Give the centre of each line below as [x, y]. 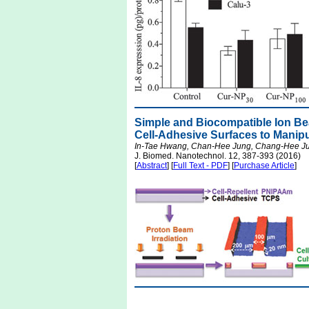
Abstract [152, 166]
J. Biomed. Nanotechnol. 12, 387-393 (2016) [218, 156]
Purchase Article [264, 166]
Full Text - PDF [200, 166]
